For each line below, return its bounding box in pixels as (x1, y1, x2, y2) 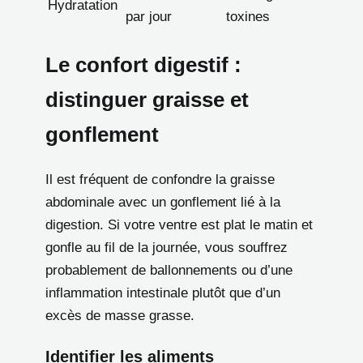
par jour (126, 9, 172, 25)
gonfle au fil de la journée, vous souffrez (45, 240, 288, 256)
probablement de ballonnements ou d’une (45, 263, 293, 279)
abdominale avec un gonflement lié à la (45, 194, 280, 211)
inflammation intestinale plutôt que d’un (45, 285, 280, 301)
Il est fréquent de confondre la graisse (45, 172, 275, 188)
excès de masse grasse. (45, 308, 194, 324)
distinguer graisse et (45, 88, 249, 112)
